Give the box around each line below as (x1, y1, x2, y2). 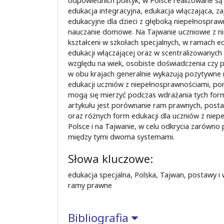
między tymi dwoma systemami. (67, 131, 174, 141)
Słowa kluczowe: (67, 150, 153, 166)
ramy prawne (67, 180, 112, 190)
